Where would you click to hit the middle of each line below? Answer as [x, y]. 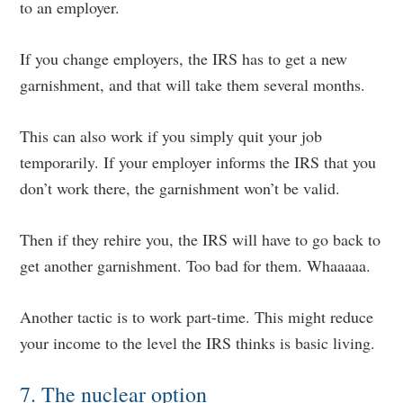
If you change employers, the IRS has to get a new [184, 58]
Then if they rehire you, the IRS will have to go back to [201, 239]
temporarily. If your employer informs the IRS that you [198, 162]
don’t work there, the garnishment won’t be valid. [180, 188]
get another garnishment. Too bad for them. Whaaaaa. [196, 265]
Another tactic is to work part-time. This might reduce [197, 317]
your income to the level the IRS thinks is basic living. [198, 343]
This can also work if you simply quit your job [171, 136]
